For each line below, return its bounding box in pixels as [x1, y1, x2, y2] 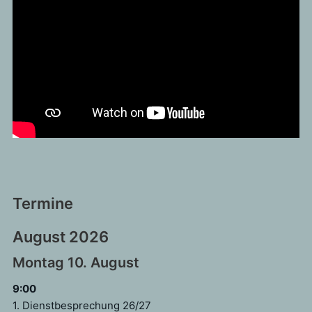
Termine [12, 194, 73, 212]
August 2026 [12, 227, 109, 246]
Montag [12, 253, 64, 271]
